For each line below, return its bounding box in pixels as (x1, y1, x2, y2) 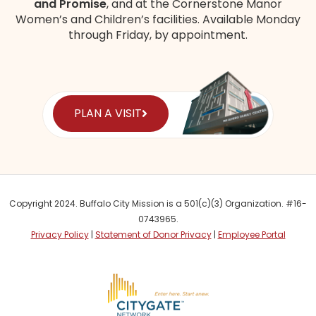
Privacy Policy (30, 229, 89, 241)
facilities (152, 11, 197, 28)
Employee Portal (217, 229, 286, 241)
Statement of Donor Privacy (95, 229, 212, 241)
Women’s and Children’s (16, 11, 152, 28)
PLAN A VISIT (73, 105, 142, 122)
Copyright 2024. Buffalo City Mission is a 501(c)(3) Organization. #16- (9, 197, 307, 210)
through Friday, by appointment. (68, 26, 248, 43)
